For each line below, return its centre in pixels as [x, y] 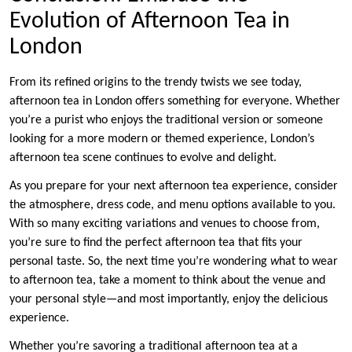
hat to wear [308, 261]
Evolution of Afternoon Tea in [150, 21]
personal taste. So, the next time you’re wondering [140, 261]
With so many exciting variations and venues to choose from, [165, 224]
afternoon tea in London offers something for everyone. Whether [175, 101]
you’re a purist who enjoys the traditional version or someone [166, 120]
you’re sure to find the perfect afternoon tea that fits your [156, 242]
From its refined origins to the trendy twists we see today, [156, 82]
